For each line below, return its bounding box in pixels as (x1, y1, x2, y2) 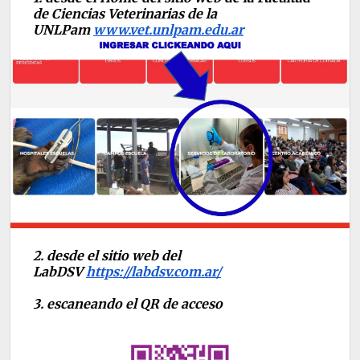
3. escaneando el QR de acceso (33, 296, 223, 313)
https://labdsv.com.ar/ (86, 264, 221, 280)
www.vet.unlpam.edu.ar (93, 22, 243, 39)
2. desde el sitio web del (33, 247, 181, 264)
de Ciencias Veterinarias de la (33, 6, 217, 22)
